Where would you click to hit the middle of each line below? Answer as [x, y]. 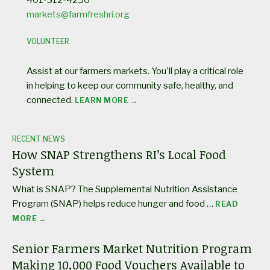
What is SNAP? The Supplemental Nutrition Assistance [125, 189]
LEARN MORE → [106, 100]
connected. [51, 100]
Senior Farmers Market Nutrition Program [132, 248]
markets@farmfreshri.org [78, 14]
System [33, 170]
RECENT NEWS [39, 139]
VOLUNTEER [48, 41]
